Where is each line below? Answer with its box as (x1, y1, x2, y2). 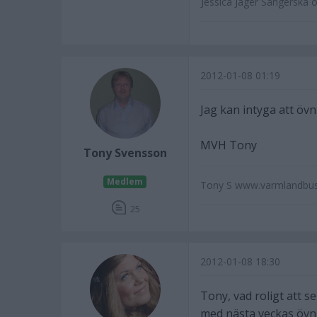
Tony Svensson (83, 145, 167, 161)
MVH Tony (200, 137, 257, 153)
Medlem (107, 175, 143, 188)
